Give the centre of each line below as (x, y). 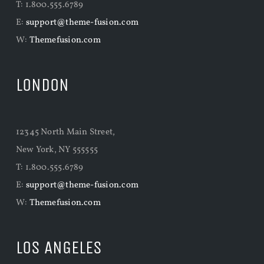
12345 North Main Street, (65, 132)
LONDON (42, 85)
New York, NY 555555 (57, 150)
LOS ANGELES (59, 247)
